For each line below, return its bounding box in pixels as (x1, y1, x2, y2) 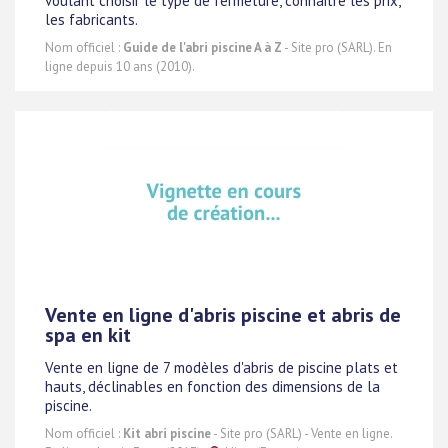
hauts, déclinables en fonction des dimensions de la (45, 376, 380, 396)
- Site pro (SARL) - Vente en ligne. (211, 425, 392, 443)
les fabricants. (45, 9, 138, 29)
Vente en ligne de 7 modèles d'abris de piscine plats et (45, 357, 398, 377)
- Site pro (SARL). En (282, 39, 392, 57)
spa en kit (45, 322, 131, 349)
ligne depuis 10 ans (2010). (45, 58, 195, 76)
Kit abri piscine (123, 425, 211, 443)
